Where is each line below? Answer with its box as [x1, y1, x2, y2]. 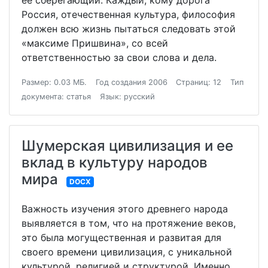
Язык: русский [99, 92, 155, 102]
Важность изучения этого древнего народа [22, 203, 228, 215]
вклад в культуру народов [22, 154, 208, 172]
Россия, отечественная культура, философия [22, 8, 235, 21]
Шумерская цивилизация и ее [22, 137, 233, 155]
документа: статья [22, 92, 91, 102]
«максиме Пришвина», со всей [22, 37, 168, 50]
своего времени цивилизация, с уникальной [22, 246, 232, 258]
